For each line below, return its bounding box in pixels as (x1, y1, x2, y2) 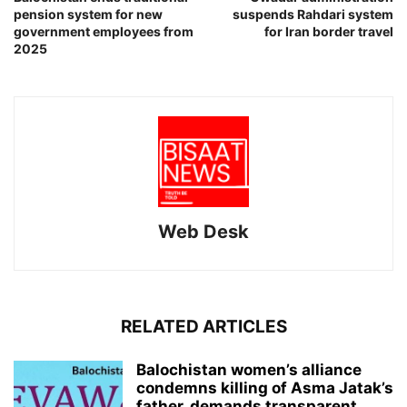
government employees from (14, 23, 194, 39)
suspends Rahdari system (233, 5, 393, 22)
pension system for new (14, 5, 163, 22)
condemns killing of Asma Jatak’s (136, 378, 393, 397)
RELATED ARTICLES (120, 315, 287, 337)
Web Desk (158, 220, 249, 243)
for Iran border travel (264, 23, 393, 39)
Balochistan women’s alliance (136, 360, 362, 379)
